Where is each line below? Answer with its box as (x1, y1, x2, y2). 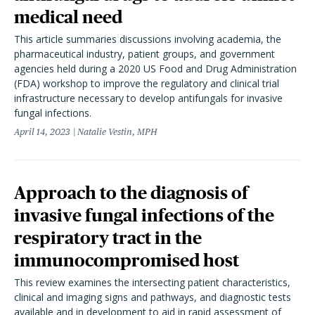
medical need (14, 7, 122, 27)
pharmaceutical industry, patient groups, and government (14, 47, 275, 60)
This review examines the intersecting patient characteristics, (14, 276, 290, 289)
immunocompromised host (14, 250, 239, 270)
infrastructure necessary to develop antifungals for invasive (14, 91, 283, 105)
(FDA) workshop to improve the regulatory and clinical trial (14, 77, 279, 90)
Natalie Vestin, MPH (77, 127, 157, 137)
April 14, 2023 (14, 127, 70, 137)
